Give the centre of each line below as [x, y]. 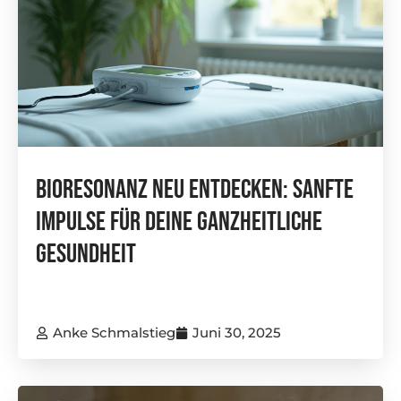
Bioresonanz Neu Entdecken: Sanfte [195, 189]
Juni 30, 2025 [237, 332]
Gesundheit [86, 254]
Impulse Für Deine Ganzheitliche [179, 222]
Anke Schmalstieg [114, 332]
